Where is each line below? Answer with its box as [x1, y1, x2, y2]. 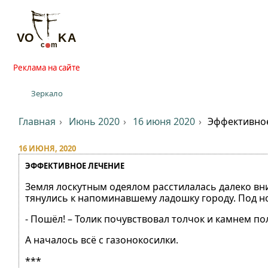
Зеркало [31, 88, 63, 99]
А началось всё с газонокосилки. [25, 233, 178, 246]
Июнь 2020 [68, 115, 120, 128]
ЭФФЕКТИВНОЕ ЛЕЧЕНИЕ [25, 160, 124, 171]
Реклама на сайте [13, 62, 80, 73]
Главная [19, 115, 56, 128]
